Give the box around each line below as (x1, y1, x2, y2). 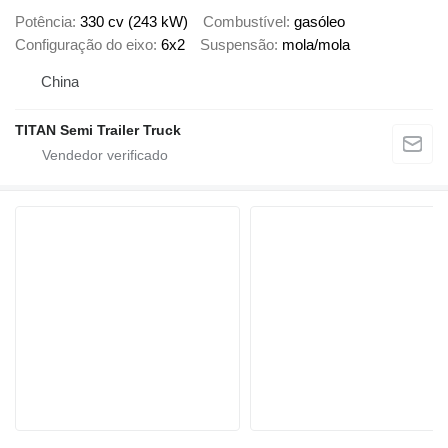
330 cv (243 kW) (80, 12, 188, 30)
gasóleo (294, 12, 345, 30)
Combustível (203, 12, 286, 30)
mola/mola (282, 35, 350, 53)
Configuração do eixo (15, 35, 153, 53)
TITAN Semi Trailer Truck (15, 122, 181, 139)
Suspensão (200, 35, 274, 53)
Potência (15, 12, 72, 30)
